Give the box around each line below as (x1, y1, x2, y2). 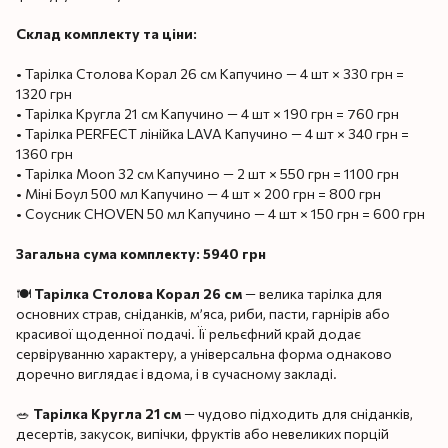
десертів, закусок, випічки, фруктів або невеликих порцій (16, 424, 389, 442)
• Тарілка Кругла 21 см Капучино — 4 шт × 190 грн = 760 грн (16, 104, 399, 122)
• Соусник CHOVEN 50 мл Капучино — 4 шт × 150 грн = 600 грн (16, 204, 425, 222)
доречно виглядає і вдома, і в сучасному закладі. (16, 364, 337, 382)
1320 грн (16, 84, 72, 102)
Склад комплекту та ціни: (16, 24, 197, 42)
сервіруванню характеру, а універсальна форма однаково (16, 344, 392, 362)
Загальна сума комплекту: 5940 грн (16, 244, 266, 262)
